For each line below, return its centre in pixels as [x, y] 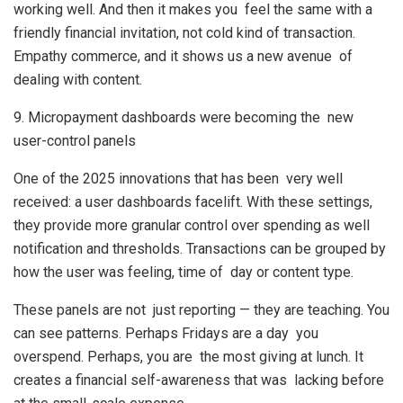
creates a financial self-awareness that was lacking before [199, 380]
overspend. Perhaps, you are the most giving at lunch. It [188, 357]
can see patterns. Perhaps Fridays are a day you [166, 333]
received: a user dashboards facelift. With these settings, [193, 202]
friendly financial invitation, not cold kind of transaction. [184, 33]
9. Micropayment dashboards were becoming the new [184, 117]
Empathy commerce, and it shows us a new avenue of [183, 56]
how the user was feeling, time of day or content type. [184, 272]
